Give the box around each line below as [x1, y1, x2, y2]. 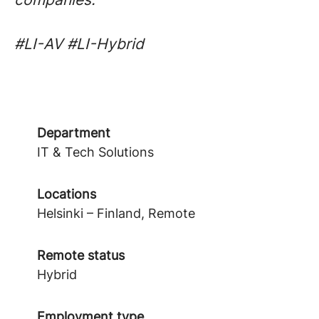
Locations [37, 187, 96, 202]
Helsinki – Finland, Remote [37, 206, 195, 221]
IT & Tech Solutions [37, 145, 154, 159]
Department [37, 125, 110, 140]
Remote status [37, 248, 125, 263]
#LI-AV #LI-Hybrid [14, 35, 144, 53]
